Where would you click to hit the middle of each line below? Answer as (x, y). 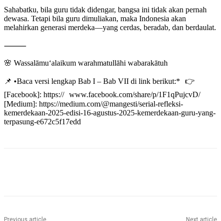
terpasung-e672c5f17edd (42, 122)
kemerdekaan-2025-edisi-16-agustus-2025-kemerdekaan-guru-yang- (110, 113)
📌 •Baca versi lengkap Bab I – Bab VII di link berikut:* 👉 (99, 81)
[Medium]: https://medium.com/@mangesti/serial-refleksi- (93, 104)
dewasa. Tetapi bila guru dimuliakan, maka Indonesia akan (95, 19)
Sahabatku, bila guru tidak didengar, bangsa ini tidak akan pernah (105, 10)
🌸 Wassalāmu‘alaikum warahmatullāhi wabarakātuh (86, 63)
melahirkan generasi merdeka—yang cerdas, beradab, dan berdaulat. (110, 28)
